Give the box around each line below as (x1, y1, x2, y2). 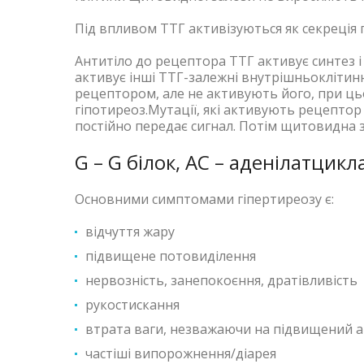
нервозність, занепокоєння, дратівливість (85, 271, 357, 290)
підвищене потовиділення (85, 247, 256, 266)
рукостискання (85, 296, 180, 314)
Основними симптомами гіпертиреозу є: (75, 190, 334, 209)
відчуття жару (85, 223, 175, 241)
